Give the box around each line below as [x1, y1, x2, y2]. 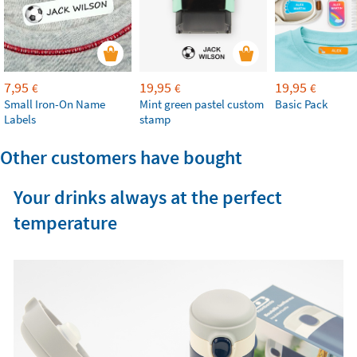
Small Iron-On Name [4, 96, 105, 112]
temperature [13, 210, 117, 235]
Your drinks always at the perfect [13, 185, 282, 210]
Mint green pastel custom [139, 96, 264, 112]
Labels [4, 112, 36, 127]
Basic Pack [275, 96, 328, 112]
